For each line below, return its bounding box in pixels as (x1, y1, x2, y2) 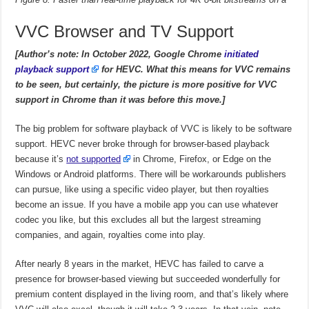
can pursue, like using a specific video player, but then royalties (15, 184, 270, 195)
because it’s (15, 154, 67, 165)
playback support (15, 64, 90, 75)
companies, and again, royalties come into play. (15, 230, 206, 241)
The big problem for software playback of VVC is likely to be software (15, 123, 292, 134)
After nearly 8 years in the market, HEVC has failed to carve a (15, 259, 264, 270)
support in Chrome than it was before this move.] (15, 94, 226, 106)
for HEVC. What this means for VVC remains (99, 64, 291, 75)
